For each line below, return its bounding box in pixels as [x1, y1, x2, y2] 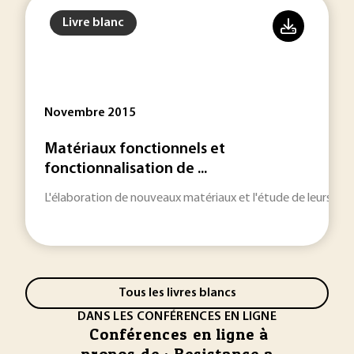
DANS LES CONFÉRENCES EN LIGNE [77, 311, 277, 323]
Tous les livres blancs [118, 286, 236, 299]
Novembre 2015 [44, 107, 136, 119]
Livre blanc [62, 17, 124, 29]
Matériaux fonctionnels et [44, 141, 225, 157]
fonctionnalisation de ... [44, 161, 207, 177]
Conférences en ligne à [89, 325, 269, 344]
